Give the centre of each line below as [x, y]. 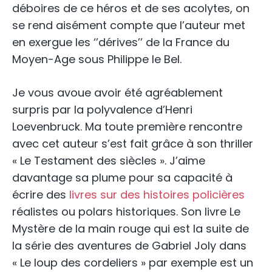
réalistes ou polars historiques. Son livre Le [126, 212]
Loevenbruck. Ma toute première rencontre [127, 127]
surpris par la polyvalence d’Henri [102, 110]
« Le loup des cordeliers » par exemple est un [133, 263]
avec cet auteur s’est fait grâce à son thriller [133, 144]
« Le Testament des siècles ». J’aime [109, 161]
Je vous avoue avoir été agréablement [117, 93]
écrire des [41, 195]
